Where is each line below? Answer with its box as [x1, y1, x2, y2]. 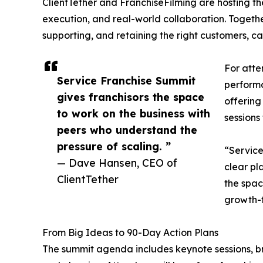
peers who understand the [57, 123, 197, 137]
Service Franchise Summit [57, 74, 195, 87]
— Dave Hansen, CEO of [57, 156, 177, 170]
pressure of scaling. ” [57, 140, 171, 153]
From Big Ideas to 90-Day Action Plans [42, 227, 218, 239]
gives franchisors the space [57, 90, 204, 104]
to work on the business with [57, 107, 210, 120]
